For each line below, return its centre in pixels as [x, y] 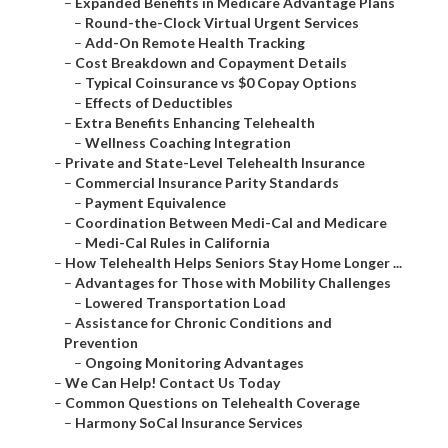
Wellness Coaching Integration [188, 143]
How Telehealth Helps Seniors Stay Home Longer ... [233, 263]
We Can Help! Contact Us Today [172, 383]
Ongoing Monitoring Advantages [194, 363]
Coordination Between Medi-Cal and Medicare [231, 223]
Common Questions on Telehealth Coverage [212, 403]
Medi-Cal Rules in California [177, 243]
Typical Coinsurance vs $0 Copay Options [221, 83]
